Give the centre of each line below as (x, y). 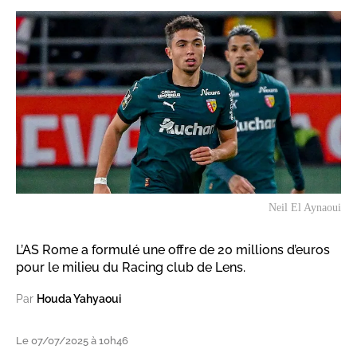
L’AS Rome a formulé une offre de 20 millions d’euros (173, 250)
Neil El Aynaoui (305, 208)
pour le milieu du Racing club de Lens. (131, 268)
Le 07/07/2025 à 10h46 (72, 341)
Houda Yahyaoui (79, 299)
